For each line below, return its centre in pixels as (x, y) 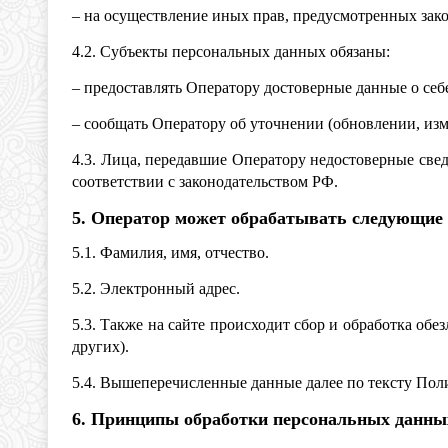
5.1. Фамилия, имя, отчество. (170, 252)
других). (100, 346)
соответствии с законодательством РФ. (205, 181)
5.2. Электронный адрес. (156, 288)
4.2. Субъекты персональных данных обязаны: (231, 51)
